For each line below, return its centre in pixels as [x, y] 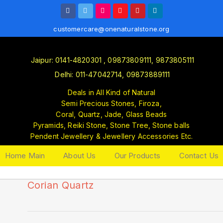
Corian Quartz [60, 185]
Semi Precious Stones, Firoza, [111, 103]
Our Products [137, 156]
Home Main [25, 156]
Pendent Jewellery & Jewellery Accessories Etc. [111, 136]
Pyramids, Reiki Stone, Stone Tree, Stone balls [111, 125]
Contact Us [199, 156]
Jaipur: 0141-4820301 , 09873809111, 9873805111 [112, 60]
